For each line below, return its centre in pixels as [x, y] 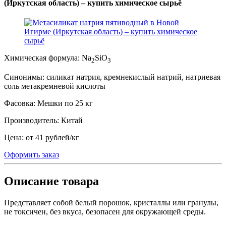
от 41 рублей [47, 138]
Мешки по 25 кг [64, 103]
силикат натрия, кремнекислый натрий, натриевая [132, 77]
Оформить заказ [32, 155]
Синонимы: [24, 77]
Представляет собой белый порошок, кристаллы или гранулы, [111, 203]
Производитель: [32, 121]
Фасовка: [20, 103]
